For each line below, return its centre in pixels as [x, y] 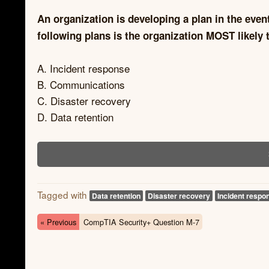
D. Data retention [75, 117]
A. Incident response [83, 68]
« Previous [58, 222]
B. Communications [81, 85]
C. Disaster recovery [84, 101]
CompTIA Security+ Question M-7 [141, 222]
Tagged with [63, 194]
